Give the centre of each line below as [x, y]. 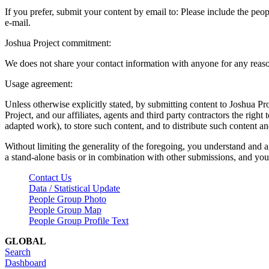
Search [18, 252]
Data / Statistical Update [74, 188]
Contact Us [50, 177]
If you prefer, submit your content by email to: [93, 11]
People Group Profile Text [79, 220]
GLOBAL [26, 241]
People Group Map [65, 210]
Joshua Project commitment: [58, 43]
